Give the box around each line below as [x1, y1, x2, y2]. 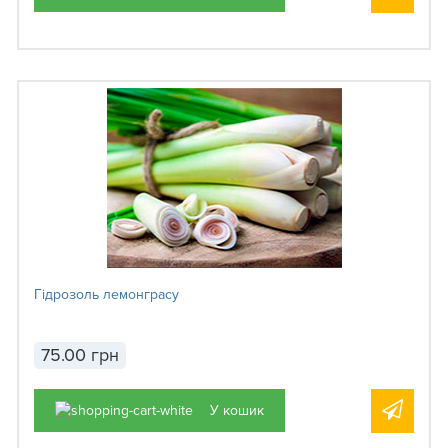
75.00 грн [41, 344, 119, 367]
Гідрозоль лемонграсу [34, 286, 179, 304]
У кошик [210, 402, 264, 419]
